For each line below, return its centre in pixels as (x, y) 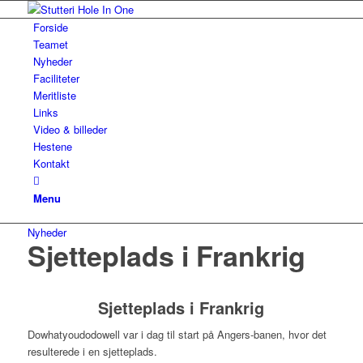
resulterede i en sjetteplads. (92, 352)
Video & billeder (70, 129)
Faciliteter (56, 78)
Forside (50, 27)
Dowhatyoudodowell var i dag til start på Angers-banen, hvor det (177, 335)
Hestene (52, 146)
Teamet (50, 44)
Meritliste (54, 95)
